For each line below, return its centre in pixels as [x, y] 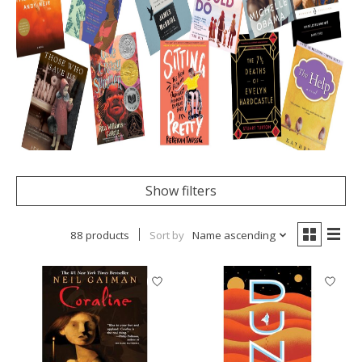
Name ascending [234, 236]
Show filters [181, 191]
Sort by [166, 236]
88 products [99, 236]
